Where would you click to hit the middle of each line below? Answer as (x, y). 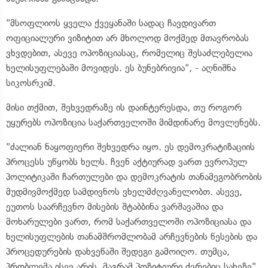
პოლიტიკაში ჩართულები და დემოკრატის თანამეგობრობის (134, 177)
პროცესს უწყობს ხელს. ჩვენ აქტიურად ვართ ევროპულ (127, 162)
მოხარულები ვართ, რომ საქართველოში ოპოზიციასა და (129, 222)
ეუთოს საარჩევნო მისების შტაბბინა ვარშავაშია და (115, 207)
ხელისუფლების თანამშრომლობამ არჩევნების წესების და (132, 237)
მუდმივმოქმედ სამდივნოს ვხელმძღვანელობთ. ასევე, (124, 192)
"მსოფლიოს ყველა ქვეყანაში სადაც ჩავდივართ (111, 23)
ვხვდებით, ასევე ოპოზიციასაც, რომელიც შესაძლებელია (129, 53)
